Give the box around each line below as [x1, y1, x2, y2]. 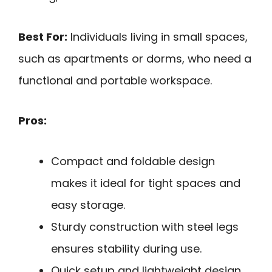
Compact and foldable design [51, 154, 215, 169]
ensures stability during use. [51, 241, 202, 257]
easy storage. [51, 197, 125, 213]
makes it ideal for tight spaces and [51, 175, 240, 191]
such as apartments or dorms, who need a [18, 50, 251, 66]
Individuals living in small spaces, [67, 29, 248, 44]
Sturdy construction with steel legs [51, 219, 239, 235]
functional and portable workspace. [18, 72, 212, 88]
